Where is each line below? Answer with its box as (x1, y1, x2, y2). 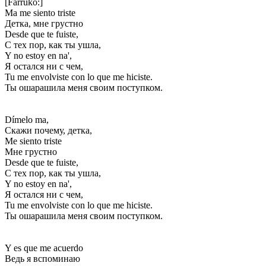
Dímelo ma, (5, 114, 49, 125)
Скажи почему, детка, (5, 125, 92, 135)
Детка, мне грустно (5, 18, 83, 28)
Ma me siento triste (5, 7, 75, 18)
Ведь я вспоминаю (5, 253, 80, 264)
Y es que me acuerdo (5, 242, 83, 253)
